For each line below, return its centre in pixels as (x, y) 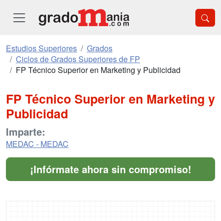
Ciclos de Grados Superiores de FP (78, 59)
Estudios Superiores (41, 48)
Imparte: (26, 131)
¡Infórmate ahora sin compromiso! (110, 169)
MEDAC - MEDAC (37, 144)
